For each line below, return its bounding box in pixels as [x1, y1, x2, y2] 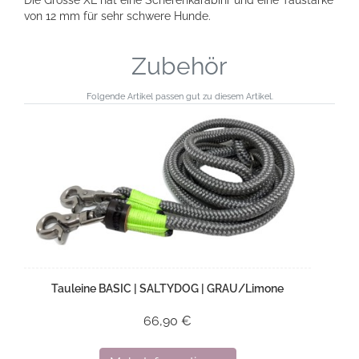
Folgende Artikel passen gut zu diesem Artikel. [86, 90, 273, 102]
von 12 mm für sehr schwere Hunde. [24, 9, 211, 22]
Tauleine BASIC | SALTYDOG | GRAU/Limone [51, 281, 284, 295]
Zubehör [131, 51, 228, 80]
